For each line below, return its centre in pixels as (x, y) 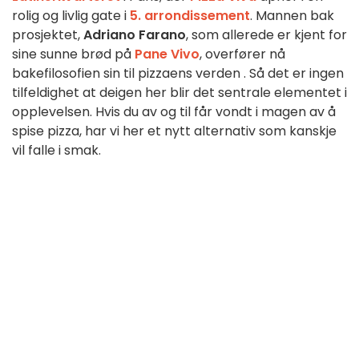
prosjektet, (48, 35)
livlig (77, 16)
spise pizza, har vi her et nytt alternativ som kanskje (174, 131)
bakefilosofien (58, 74)
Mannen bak (295, 16)
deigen (122, 93)
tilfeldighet (47, 93)
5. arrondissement (190, 16)
